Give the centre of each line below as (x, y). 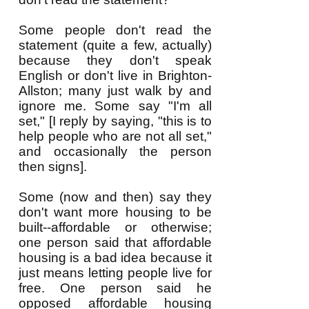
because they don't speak (115, 60)
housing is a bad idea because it (115, 258)
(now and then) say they (136, 197)
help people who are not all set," (115, 136)
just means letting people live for (115, 273)
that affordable (168, 242)
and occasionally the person (115, 151)
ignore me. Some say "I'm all (115, 106)
